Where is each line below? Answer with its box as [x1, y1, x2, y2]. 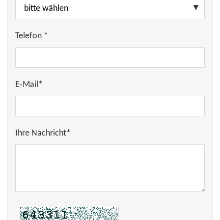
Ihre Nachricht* [15, 129, 71, 138]
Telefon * [15, 31, 48, 41]
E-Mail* [15, 80, 43, 89]
